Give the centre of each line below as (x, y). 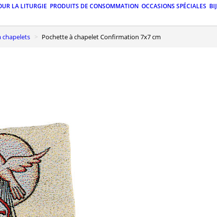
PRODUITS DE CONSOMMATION (94, 6)
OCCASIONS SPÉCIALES (174, 6)
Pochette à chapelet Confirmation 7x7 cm (103, 37)
